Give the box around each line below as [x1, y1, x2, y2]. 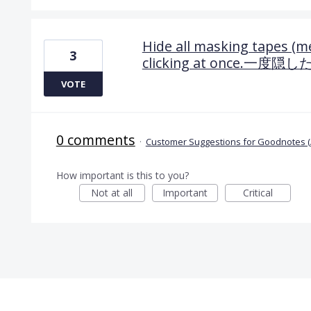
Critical [242, 185, 273, 199]
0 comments [56, 130, 135, 149]
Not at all [91, 185, 133, 199]
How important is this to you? [56, 168, 189, 182]
